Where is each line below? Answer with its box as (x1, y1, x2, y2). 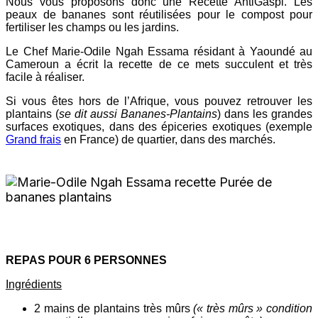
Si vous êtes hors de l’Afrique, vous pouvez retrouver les (6, 94, 312, 107)
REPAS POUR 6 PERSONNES (6, 253, 167, 266)
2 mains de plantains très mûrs (34, 302, 194, 314)
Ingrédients (6, 278, 62, 290)
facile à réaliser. (6, 70, 84, 83)
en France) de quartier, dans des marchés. (61, 133, 275, 146)
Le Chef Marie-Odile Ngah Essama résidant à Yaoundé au (6, 45, 312, 57)
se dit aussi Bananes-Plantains (59, 107, 217, 120)
